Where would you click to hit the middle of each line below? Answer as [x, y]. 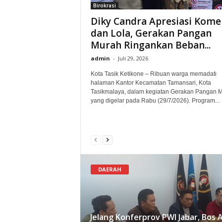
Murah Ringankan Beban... [150, 45]
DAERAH [110, 169]
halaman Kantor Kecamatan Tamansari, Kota [151, 83]
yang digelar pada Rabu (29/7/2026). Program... [155, 100]
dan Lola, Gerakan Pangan [151, 33]
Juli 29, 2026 [133, 58]
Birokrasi [104, 5]
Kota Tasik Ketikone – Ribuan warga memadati [153, 74]
